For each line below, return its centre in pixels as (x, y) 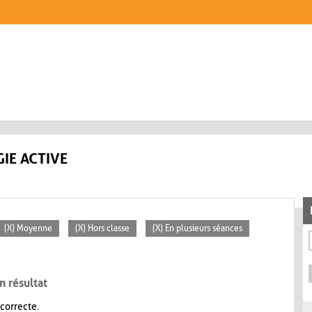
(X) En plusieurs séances (197, 229)
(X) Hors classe (102, 229)
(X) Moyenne (28, 229)
